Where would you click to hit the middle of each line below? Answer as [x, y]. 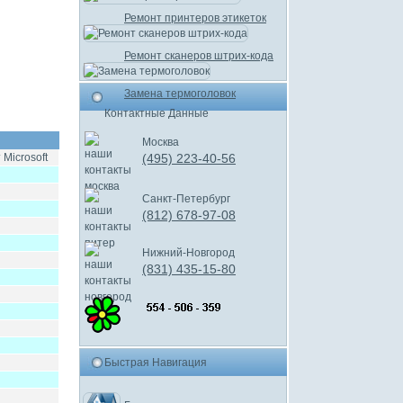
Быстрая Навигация [156, 363]
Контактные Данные [157, 113]
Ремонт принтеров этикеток [195, 18]
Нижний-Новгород [188, 253]
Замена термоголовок [180, 94]
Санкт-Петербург [186, 199]
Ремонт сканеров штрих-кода [199, 56]
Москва [161, 142]
